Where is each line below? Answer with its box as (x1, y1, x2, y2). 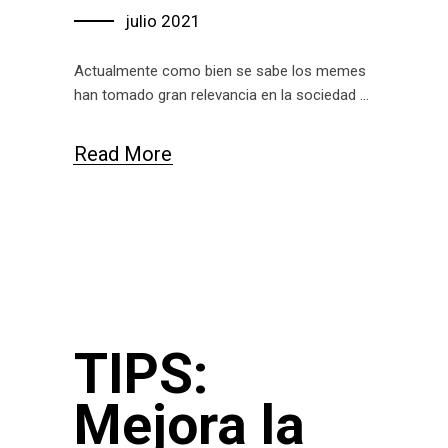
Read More (74, 141, 172, 166)
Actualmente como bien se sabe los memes (74, 62, 366, 80)
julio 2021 (125, 11, 201, 31)
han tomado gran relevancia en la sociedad (74, 86, 360, 104)
